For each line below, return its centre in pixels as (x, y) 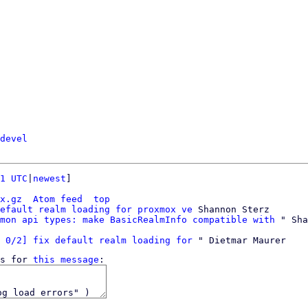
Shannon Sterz (231, 209)
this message (66, 260)
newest (49, 178)
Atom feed (58, 199)
